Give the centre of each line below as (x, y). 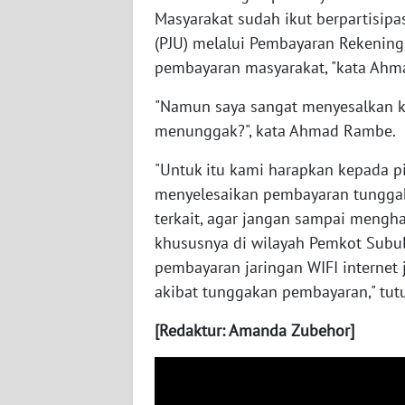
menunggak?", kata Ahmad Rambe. (275, 130)
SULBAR (57, 72)
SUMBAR (59, 206)
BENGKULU (67, 340)
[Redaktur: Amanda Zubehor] (254, 330)
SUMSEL (58, 273)
